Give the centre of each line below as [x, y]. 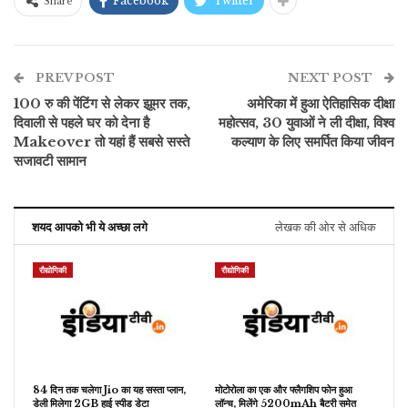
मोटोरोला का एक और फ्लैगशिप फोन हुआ [284, 390]
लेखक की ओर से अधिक [326, 227]
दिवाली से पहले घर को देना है [82, 123]
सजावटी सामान [50, 161]
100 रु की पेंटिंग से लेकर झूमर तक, [102, 104]
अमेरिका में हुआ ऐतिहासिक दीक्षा [321, 104]
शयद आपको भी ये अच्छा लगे [90, 227]
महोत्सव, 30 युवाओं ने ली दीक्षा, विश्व [306, 123]
